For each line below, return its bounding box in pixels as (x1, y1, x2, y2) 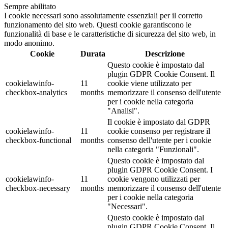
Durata (80, 49, 105, 59)
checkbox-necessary (6, 184, 70, 193)
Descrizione (145, 49, 185, 59)
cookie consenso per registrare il (107, 127, 210, 136)
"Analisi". (107, 106, 139, 116)
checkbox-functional (6, 136, 71, 145)
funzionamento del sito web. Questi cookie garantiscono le (4, 20, 191, 30)
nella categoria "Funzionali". (107, 145, 199, 154)
